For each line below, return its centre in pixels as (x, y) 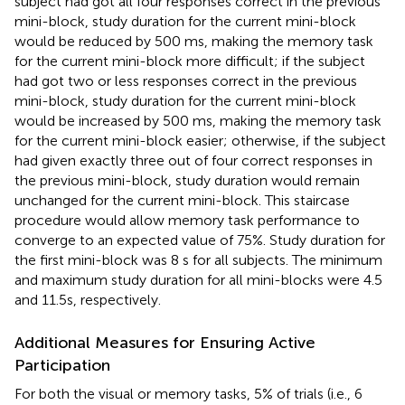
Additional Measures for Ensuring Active (165, 342)
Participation (62, 365)
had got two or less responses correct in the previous (186, 80)
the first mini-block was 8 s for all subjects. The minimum (198, 259)
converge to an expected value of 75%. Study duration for (200, 240)
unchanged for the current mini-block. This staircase (182, 200)
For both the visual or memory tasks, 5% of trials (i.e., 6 (188, 393)
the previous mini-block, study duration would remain (187, 180)
